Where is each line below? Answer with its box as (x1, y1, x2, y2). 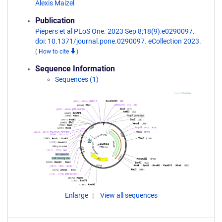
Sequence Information (35, 64, 115, 73)
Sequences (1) (55, 75, 99, 83)
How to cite (39, 48, 70, 55)
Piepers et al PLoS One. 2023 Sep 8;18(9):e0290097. (35, 27, 195, 35)
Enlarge (64, 191, 90, 199)
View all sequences (100, 191, 158, 199)
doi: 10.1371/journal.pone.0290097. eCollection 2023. (35, 37, 201, 45)
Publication (35, 16, 75, 25)
